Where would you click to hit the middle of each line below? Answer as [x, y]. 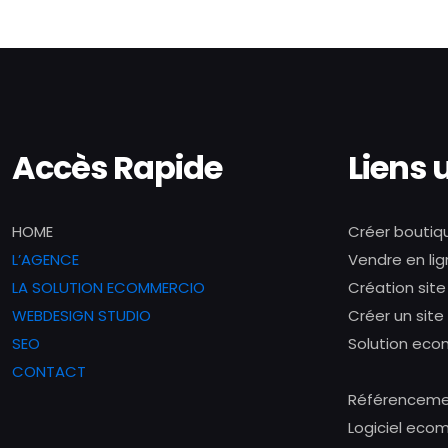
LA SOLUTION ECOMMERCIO [108, 287]
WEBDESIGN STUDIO [81, 315]
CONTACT [49, 371]
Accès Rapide [117, 167]
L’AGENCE [45, 259]
